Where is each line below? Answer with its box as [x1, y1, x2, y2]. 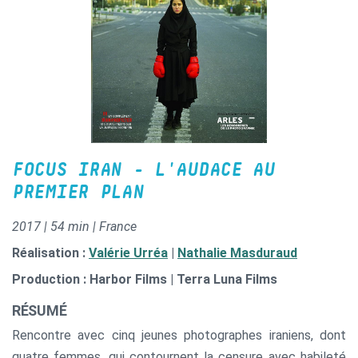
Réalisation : [12, 245, 89, 261]
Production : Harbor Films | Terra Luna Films [12, 271, 277, 287]
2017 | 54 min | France [12, 218, 137, 234]
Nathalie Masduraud [177, 245, 297, 261]
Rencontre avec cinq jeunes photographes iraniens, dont [12, 327, 346, 343]
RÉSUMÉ [12, 301, 67, 319]
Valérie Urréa [89, 245, 168, 261]
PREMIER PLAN [12, 182, 144, 202]
